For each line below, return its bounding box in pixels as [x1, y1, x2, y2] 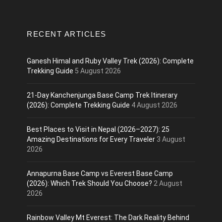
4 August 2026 [131, 101, 177, 110]
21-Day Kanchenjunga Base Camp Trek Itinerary [27, 91, 177, 100]
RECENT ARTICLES [27, 30, 107, 39]
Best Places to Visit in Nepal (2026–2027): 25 [27, 125, 169, 134]
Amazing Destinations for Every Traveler [27, 135, 155, 144]
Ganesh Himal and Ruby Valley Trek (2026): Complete [27, 57, 194, 65]
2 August [154, 179, 182, 188]
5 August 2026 [75, 67, 121, 75]
